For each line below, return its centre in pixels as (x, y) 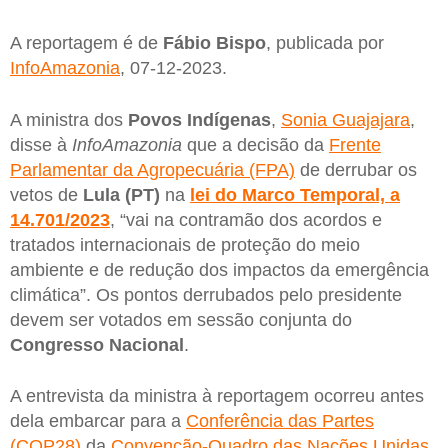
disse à (41, 144)
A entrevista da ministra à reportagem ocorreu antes (217, 396)
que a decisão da (255, 144)
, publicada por (325, 43)
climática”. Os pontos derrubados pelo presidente (206, 294)
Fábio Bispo (214, 43)
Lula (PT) (121, 194)
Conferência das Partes (280, 421)
